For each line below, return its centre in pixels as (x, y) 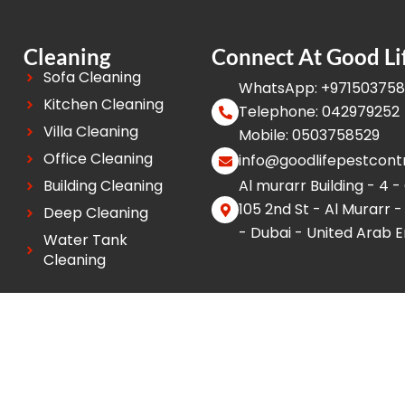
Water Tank (86, 240)
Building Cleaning (104, 186)
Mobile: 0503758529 (309, 136)
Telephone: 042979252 (319, 112)
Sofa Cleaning (93, 78)
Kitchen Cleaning (104, 105)
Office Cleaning (99, 159)
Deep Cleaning (96, 213)
